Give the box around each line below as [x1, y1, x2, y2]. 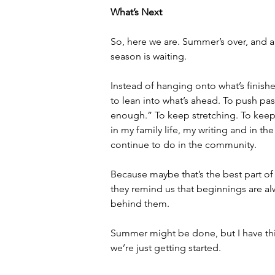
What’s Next [110, 6, 162, 18]
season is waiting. [110, 50, 187, 62]
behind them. [110, 198, 169, 209]
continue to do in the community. [110, 139, 257, 150]
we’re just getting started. [110, 242, 221, 254]
